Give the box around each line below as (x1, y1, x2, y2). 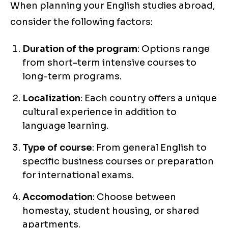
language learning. (22, 120, 108, 132)
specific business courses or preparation (22, 156, 214, 167)
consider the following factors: (10, 16, 153, 28)
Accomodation (22, 191, 93, 203)
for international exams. (22, 169, 134, 181)
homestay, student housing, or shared (22, 205, 199, 217)
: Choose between (93, 191, 176, 203)
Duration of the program (22, 43, 137, 55)
